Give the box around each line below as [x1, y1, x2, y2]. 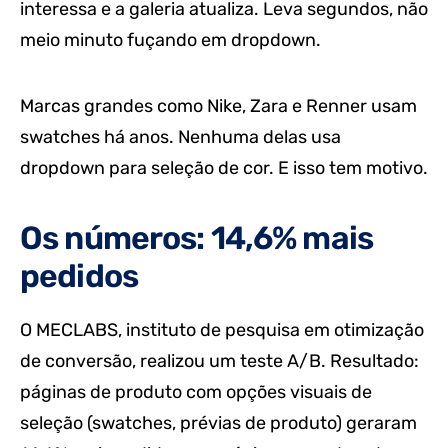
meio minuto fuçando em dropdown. [20, 29, 321, 52]
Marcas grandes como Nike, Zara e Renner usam [20, 95, 417, 118]
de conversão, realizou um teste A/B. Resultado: [20, 349, 419, 372]
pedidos [20, 257, 138, 296]
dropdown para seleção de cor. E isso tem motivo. [20, 157, 428, 180]
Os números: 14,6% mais [20, 219, 373, 258]
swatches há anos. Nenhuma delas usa [20, 126, 341, 149]
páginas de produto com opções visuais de [20, 380, 372, 403]
